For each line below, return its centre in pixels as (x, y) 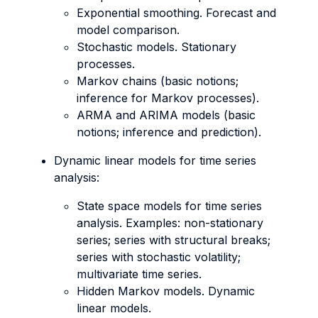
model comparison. (128, 30)
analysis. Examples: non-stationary (170, 223)
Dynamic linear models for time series (155, 160)
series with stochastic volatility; (159, 257)
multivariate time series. (139, 274)
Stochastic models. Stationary (157, 47)
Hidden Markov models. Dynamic (166, 291)
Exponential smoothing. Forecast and (176, 13)
